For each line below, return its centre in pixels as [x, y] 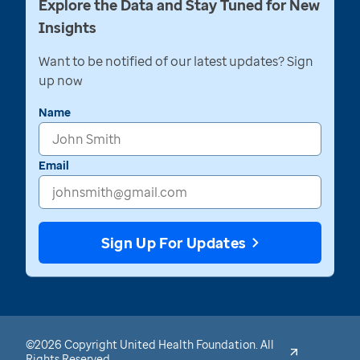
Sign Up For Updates [174, 243]
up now [61, 81]
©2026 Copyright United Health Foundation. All [150, 345]
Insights [67, 28]
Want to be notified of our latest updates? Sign [176, 61]
